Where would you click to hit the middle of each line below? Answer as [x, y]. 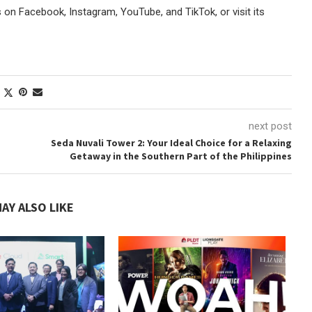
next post [270, 126]
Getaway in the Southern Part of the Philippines [180, 156]
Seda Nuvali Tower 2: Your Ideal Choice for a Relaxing [171, 143]
